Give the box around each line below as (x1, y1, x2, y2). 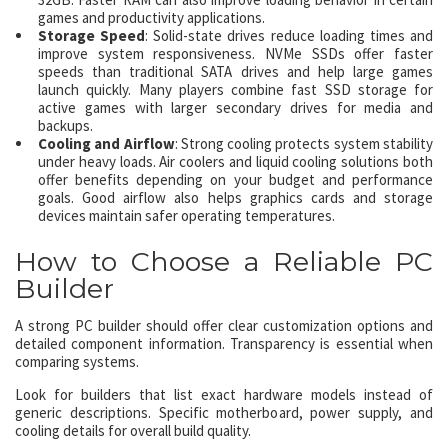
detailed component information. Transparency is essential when (15, 333, 433, 353)
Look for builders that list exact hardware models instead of (15, 384, 433, 404)
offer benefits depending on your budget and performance (38, 170, 433, 189)
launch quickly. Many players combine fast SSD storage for (38, 80, 433, 99)
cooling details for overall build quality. (15, 420, 251, 440)
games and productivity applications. (38, 8, 265, 27)
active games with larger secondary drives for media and (38, 98, 433, 117)
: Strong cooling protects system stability (174, 134, 434, 153)
